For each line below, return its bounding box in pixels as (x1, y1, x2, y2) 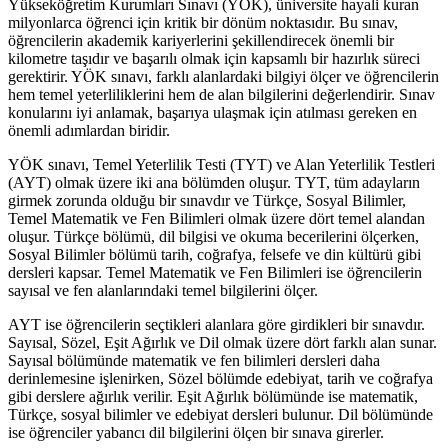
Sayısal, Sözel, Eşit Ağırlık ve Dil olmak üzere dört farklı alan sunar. (8, 333, 437, 351)
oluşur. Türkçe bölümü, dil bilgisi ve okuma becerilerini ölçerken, (8, 227, 419, 245)
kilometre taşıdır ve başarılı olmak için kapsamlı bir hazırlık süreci (8, 49, 420, 67)
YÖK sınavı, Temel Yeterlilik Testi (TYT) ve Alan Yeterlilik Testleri (8, 155, 435, 173)
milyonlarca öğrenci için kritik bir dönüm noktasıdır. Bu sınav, (8, 13, 398, 31)
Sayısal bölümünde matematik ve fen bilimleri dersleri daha (8, 351, 380, 369)
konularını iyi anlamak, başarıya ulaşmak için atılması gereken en (8, 103, 417, 121)
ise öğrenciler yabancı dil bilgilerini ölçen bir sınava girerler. (8, 423, 384, 441)
